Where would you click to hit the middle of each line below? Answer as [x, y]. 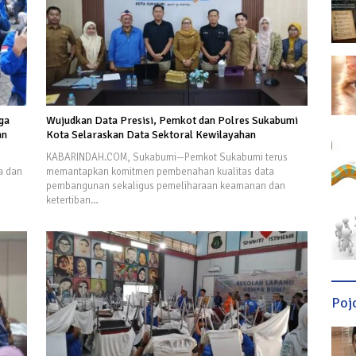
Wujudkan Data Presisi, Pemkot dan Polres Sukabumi [172, 120]
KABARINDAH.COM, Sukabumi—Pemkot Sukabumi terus [166, 157]
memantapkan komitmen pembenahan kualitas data [160, 172]
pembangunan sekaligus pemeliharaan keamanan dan [165, 186]
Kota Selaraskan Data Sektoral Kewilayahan [151, 135]
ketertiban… [72, 200]
